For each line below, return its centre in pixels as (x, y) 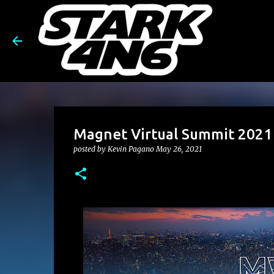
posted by (90, 149)
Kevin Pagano (131, 149)
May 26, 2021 (179, 149)
